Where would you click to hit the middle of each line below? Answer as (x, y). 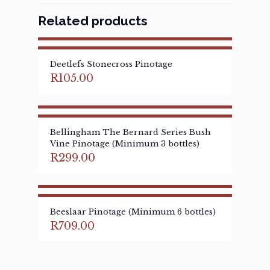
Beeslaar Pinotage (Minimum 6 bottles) (133, 212)
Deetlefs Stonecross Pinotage (111, 64)
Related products (93, 21)
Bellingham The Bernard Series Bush (130, 132)
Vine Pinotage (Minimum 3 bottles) (125, 144)
